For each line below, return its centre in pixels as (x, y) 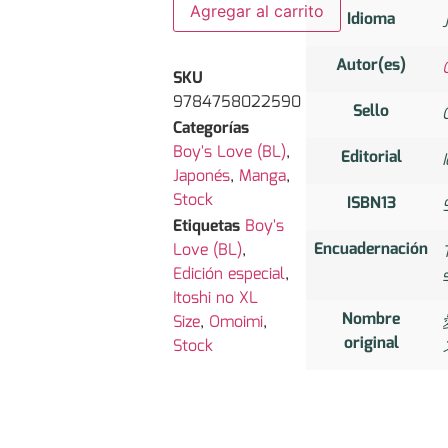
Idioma (371, 20)
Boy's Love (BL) (230, 152)
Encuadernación (371, 250)
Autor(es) (371, 66)
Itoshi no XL (216, 298)
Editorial (371, 158)
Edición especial (229, 274)
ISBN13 (371, 204)
